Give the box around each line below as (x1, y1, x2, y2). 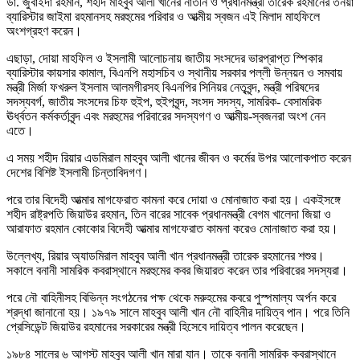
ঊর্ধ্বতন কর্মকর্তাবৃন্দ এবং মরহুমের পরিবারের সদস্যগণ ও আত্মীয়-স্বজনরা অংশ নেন (6, 108, 325, 123)
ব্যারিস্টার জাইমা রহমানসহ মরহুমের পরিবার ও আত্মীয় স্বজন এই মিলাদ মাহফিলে (6, 9, 320, 23)
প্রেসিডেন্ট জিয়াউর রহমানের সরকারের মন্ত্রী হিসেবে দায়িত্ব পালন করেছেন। (6, 319, 306, 333)
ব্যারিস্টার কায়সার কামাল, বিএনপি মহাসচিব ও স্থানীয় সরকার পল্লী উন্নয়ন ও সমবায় (6, 65, 342, 80)
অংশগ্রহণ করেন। (6, 23, 82, 38)
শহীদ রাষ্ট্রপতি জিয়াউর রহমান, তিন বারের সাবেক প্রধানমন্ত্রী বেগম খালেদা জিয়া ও (6, 207, 331, 221)
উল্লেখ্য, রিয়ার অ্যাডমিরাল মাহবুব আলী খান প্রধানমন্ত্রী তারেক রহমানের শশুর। (6, 248, 325, 263)
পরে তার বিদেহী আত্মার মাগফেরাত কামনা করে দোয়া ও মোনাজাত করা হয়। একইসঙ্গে (6, 192, 341, 207)
